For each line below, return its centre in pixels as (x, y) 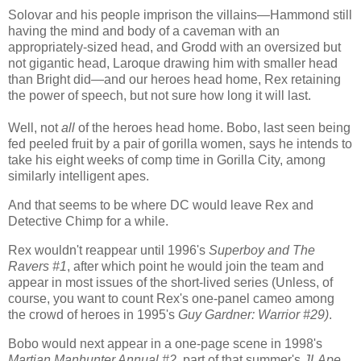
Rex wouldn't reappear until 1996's (108, 250)
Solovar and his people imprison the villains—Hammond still (180, 15)
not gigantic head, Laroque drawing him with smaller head (173, 64)
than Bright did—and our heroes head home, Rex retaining (174, 80)
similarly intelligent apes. (79, 176)
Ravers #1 (37, 266)
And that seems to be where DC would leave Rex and (161, 205)
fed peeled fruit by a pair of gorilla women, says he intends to (180, 144)
